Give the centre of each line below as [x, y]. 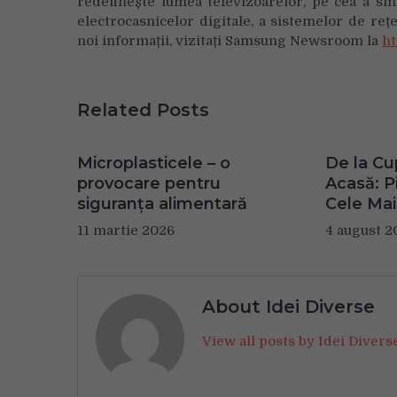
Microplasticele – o [154, 163]
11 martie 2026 [126, 230]
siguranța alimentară [162, 203]
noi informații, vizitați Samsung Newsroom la [230, 41]
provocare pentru [149, 183]
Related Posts [143, 109]
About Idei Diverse [288, 306]
